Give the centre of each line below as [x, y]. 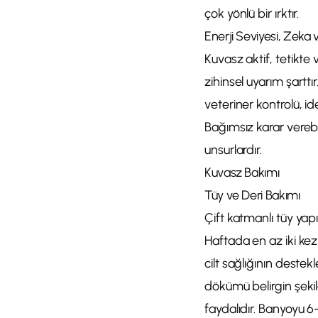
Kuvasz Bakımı [242, 172]
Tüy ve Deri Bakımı [252, 195]
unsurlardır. [234, 150]
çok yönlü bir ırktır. [252, 13]
